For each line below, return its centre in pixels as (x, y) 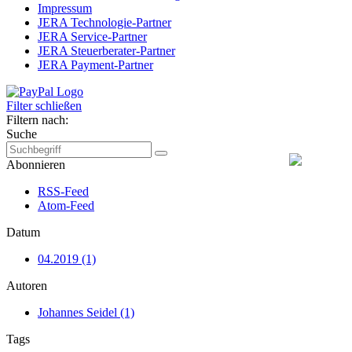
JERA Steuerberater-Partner (106, 51)
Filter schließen (44, 106)
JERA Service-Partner (92, 37)
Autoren (27, 286)
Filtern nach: (37, 120)
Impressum (65, 8)
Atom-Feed (66, 205)
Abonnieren (36, 165)
